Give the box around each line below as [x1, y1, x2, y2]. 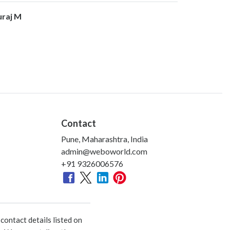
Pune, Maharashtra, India [61, 133, 148, 144]
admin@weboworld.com [61, 146, 147, 156]
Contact [61, 117, 96, 129]
